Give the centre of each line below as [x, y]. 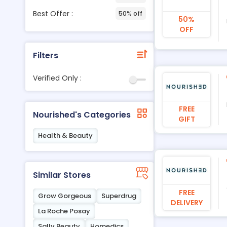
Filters [45, 55]
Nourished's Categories [82, 115]
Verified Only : [57, 78]
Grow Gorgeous [64, 196]
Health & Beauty [65, 136]
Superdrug [119, 196]
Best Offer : [53, 13]
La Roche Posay [64, 211]
